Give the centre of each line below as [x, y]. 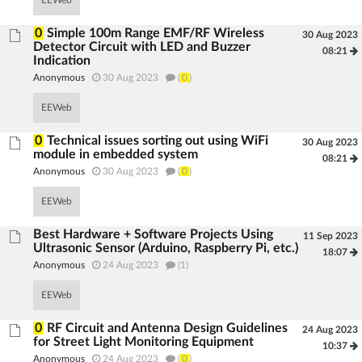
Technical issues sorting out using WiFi [158, 141]
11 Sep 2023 [330, 236]
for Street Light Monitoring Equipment [144, 342]
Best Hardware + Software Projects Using [154, 234]
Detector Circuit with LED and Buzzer [142, 47]
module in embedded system [116, 154]
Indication [62, 61]
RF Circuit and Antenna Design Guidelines [168, 328]
